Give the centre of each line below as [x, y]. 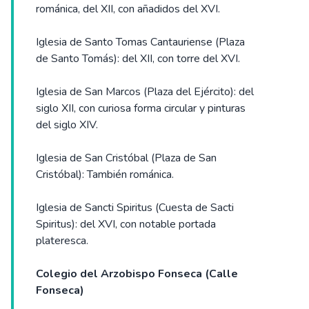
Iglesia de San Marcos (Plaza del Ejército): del [145, 92]
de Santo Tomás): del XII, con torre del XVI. [138, 59]
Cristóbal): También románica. [105, 175]
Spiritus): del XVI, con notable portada [126, 225]
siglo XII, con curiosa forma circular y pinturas [141, 109]
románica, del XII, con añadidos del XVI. [128, 9]
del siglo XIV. [67, 125]
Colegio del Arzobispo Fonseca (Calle [137, 274]
